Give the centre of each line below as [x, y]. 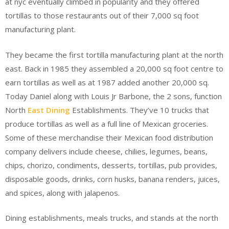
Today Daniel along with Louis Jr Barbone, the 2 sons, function [113, 96]
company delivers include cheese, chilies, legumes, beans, [106, 151]
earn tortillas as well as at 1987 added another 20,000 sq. [107, 82]
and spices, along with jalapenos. [62, 192]
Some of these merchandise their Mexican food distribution [109, 137]
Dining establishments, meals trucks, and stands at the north [112, 218]
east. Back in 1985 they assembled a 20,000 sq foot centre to [114, 68]
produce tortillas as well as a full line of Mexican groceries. [107, 123]
